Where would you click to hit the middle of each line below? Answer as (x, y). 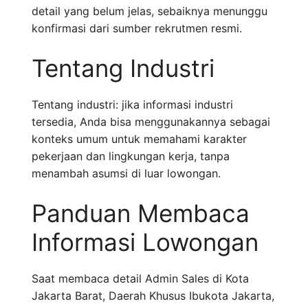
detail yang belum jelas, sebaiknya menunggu (150, 11)
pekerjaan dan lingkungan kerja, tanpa (131, 156)
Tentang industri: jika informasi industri (132, 105)
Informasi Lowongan (145, 242)
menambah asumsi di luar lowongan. (126, 174)
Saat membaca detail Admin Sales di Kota (140, 279)
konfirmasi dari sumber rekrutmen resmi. (137, 29)
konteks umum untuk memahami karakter (139, 139)
